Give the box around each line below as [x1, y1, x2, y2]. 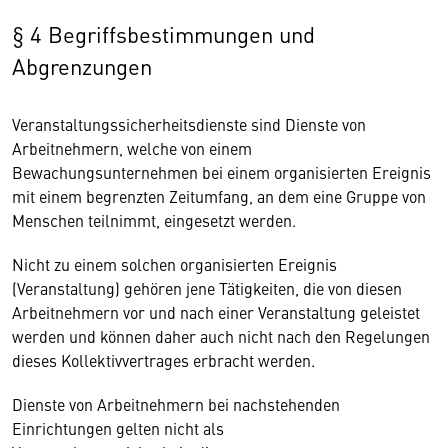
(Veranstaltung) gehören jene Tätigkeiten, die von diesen [12, 277, 402, 299]
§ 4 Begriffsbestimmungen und [12, 18, 315, 49]
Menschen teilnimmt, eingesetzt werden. [12, 209, 296, 231]
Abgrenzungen [12, 50, 152, 81]
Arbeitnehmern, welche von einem [12, 137, 252, 159]
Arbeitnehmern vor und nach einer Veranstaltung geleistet [12, 301, 420, 323]
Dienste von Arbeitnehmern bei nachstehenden [12, 393, 340, 415]
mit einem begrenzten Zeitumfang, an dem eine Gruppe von [12, 185, 426, 207]
